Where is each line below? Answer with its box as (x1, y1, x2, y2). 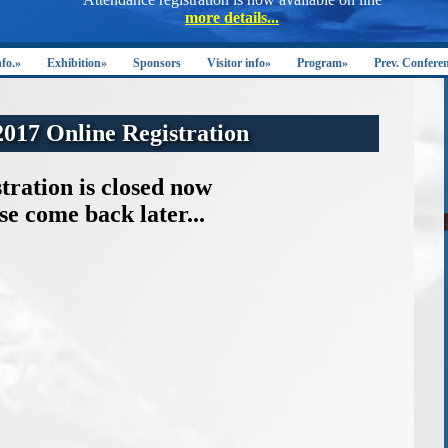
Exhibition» (47, 56, 107, 70)
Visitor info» (207, 56, 271, 70)
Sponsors (133, 56, 181, 70)
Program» (297, 56, 348, 70)
